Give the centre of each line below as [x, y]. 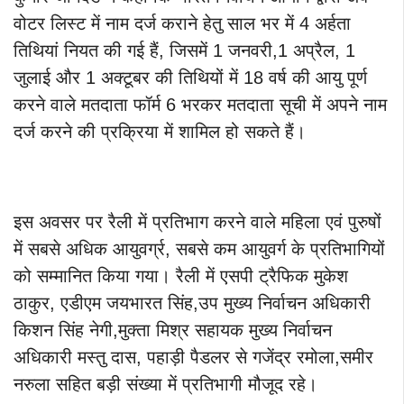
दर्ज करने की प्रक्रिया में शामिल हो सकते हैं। [160, 131]
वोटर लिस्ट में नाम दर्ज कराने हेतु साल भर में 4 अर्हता [182, 23]
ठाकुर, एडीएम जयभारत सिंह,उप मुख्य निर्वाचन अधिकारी [192, 303]
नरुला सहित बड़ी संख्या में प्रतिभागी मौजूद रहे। [165, 384]
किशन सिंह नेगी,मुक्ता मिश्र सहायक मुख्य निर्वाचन [173, 330]
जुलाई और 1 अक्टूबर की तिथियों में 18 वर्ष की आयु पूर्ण [190, 77]
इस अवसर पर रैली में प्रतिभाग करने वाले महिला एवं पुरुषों [197, 221]
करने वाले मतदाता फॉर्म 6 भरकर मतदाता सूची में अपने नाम [200, 104]
